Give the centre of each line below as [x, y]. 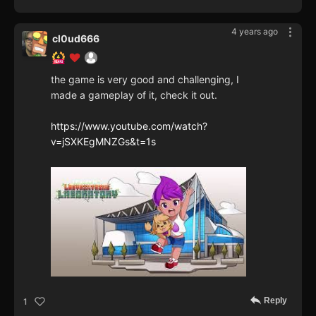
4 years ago [255, 31]
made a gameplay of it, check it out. [134, 95]
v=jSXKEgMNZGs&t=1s [103, 141]
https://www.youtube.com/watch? [129, 126]
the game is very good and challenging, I [145, 79]
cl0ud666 [76, 38]
